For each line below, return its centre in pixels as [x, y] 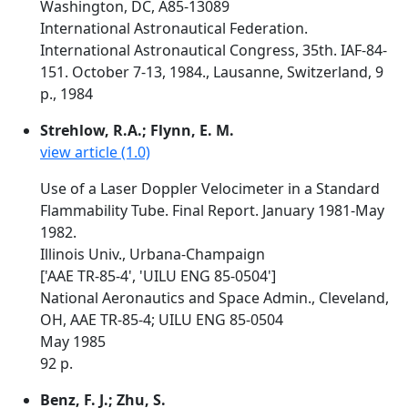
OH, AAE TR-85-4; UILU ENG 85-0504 [162, 320]
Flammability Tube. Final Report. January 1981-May [212, 210]
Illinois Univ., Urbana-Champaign [153, 254]
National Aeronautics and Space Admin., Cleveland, [214, 298]
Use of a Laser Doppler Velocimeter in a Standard [210, 189]
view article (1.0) [95, 152]
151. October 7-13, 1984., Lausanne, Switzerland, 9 [212, 72]
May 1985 [73, 342]
